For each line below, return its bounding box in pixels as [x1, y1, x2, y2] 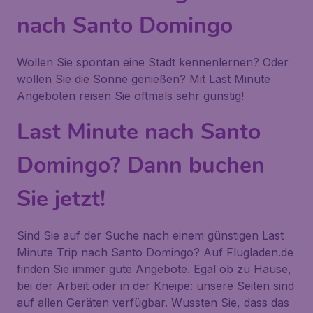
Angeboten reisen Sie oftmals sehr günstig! [17, 89, 244, 103]
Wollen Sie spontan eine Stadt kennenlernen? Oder [17, 55, 289, 69]
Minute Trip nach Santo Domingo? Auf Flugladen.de [17, 245, 293, 259]
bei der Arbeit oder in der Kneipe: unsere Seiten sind [17, 279, 294, 293]
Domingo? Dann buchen [17, 150, 265, 180]
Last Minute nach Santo [17, 117, 261, 147]
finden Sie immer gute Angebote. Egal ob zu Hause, [17, 262, 291, 276]
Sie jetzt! [17, 184, 105, 214]
